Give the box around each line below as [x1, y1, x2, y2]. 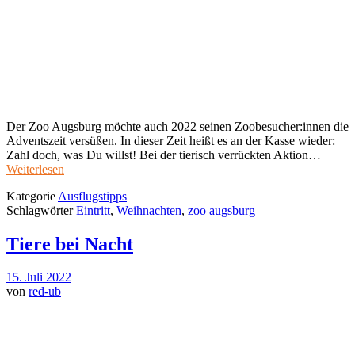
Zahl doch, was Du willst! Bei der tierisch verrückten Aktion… [6, 147, 321, 162]
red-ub [29, 284, 61, 299]
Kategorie [6, 189, 58, 203]
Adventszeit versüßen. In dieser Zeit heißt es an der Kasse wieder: [6, 133, 335, 147]
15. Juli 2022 [6, 270, 71, 284]
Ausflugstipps [58, 189, 127, 203]
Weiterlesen [6, 162, 64, 176]
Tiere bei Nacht [6, 233, 133, 254]
